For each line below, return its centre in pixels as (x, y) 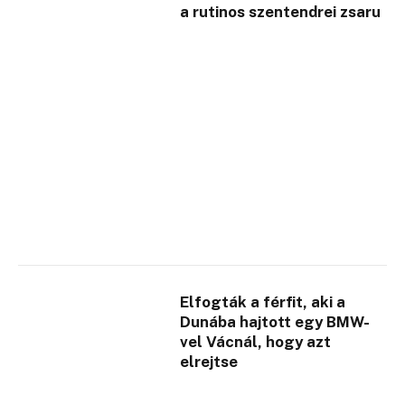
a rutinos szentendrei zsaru (281, 11)
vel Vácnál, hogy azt (256, 342)
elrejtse (209, 362)
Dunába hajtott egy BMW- (275, 322)
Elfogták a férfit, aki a (263, 302)
